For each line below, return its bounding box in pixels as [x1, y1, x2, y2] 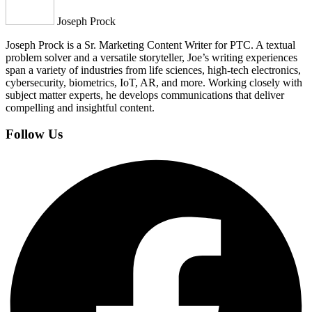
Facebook [5, 155, 48, 167]
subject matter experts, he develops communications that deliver [6, 88, 284, 101]
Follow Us [6, 127, 63, 142]
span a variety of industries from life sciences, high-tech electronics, [6, 63, 301, 76]
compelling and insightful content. [6, 101, 155, 114]
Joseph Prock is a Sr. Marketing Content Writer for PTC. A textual [6, 38, 295, 51]
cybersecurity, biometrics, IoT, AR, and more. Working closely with [6, 76, 302, 88]
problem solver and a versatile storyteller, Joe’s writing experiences [6, 51, 297, 63]
